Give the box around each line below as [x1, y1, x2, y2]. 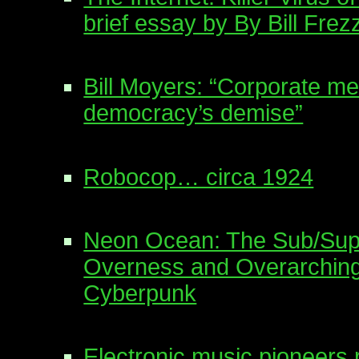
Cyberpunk [83, 280, 197, 306]
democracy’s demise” [83, 100, 304, 127]
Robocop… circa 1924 [83, 163, 314, 190]
